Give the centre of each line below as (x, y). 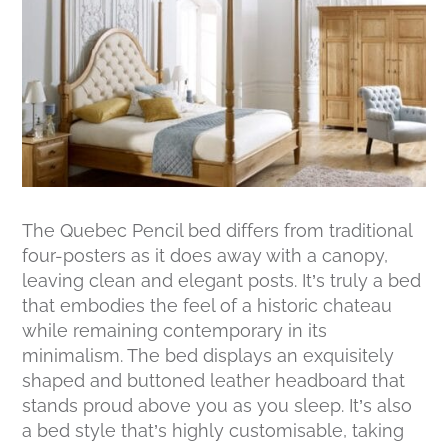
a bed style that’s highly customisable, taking (213, 431)
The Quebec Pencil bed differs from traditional (217, 231)
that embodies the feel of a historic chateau (207, 306)
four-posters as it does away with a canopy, (205, 256)
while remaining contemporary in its (175, 331)
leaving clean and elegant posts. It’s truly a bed (222, 281)
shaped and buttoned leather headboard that (214, 381)
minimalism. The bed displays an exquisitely (208, 356)
